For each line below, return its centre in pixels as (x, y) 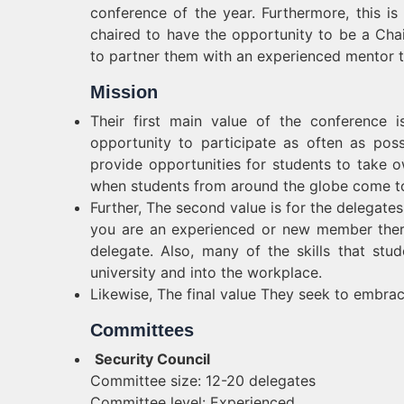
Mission (124, 92)
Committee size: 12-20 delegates (203, 381)
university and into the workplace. (206, 272)
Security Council (152, 359)
